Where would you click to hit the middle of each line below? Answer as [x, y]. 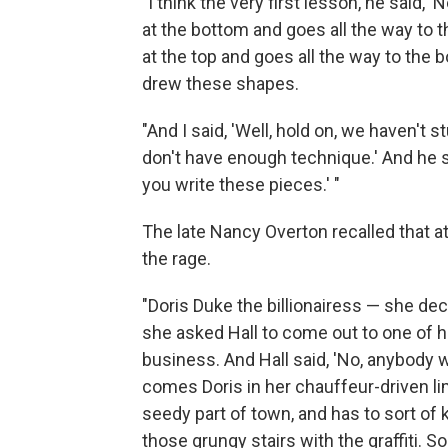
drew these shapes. [220, 83]
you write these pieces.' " [241, 184]
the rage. [176, 258]
